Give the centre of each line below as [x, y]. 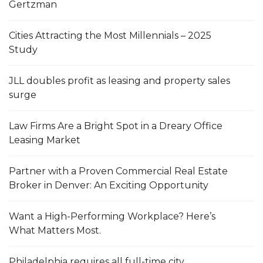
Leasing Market [45, 140]
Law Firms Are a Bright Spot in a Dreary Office [116, 126]
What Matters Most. [55, 230]
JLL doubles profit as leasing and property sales [119, 80]
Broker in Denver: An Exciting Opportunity [109, 185]
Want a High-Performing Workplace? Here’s [112, 216]
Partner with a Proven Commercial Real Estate [118, 171]
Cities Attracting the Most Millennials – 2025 [110, 35]
